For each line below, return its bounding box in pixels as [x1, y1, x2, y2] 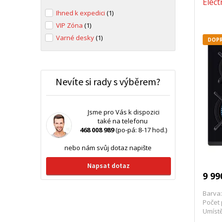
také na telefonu [98, 116, 149, 125]
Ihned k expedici [56, 8, 107, 17]
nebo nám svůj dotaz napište [64, 143, 152, 152]
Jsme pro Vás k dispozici [87, 108, 160, 116]
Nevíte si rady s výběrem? [55, 75, 161, 88]
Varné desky [56, 33, 96, 42]
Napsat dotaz [87, 161, 130, 170]
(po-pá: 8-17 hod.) [114, 125, 167, 134]
